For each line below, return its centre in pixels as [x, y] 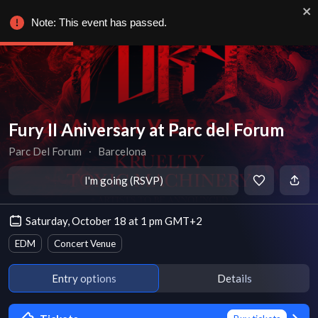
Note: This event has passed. [99, 22]
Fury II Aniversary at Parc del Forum [146, 130]
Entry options [84, 278]
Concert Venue [85, 243]
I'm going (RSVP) [124, 180]
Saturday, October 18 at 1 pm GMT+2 [114, 221]
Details [234, 278]
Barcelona [122, 151]
